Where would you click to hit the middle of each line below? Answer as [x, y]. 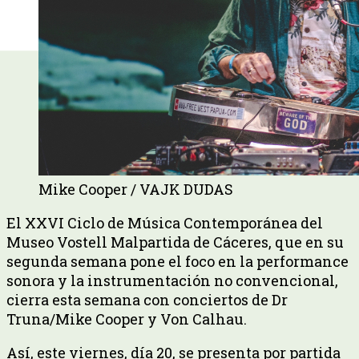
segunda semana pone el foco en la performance [177, 261]
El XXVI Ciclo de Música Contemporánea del [165, 222]
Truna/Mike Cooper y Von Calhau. [127, 319]
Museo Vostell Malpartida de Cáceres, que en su [175, 242]
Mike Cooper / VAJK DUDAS [136, 189]
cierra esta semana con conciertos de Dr [147, 299]
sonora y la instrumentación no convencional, [172, 280]
